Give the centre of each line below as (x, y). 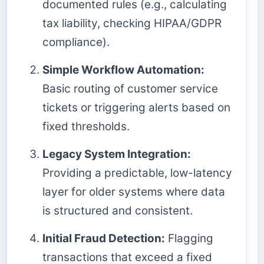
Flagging (189, 239)
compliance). (76, 42)
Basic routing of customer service (130, 88)
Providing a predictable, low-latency (137, 173)
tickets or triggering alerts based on (136, 107)
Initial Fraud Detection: (104, 239)
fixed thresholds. (86, 126)
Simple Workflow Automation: (123, 70)
